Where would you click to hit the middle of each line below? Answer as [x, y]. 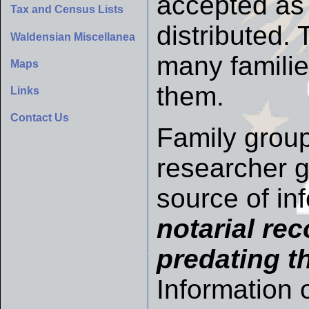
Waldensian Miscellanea [73, 37]
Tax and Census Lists [67, 10]
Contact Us [40, 118]
